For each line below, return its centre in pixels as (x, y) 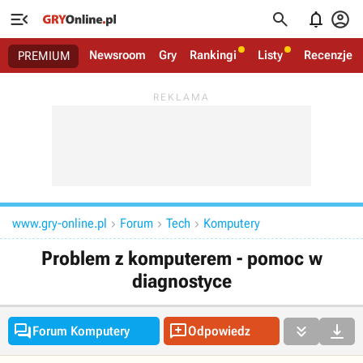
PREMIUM (44, 56)
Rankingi (213, 55)
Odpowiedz (219, 331)
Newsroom (117, 55)
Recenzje (328, 55)
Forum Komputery (81, 331)
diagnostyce (181, 281)
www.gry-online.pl (60, 223)
